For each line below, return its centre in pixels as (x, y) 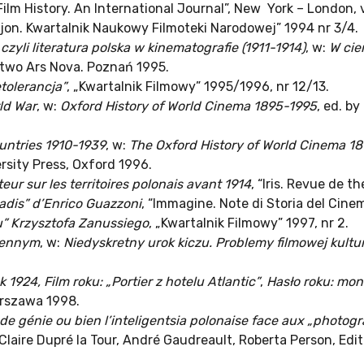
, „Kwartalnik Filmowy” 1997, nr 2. (249, 223)
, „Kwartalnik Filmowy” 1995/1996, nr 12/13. (198, 87)
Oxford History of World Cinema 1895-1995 (188, 106)
